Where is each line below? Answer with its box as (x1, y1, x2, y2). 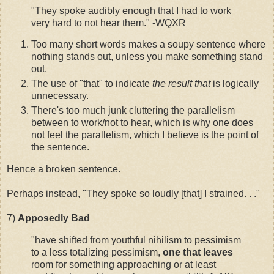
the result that (152, 78, 210, 89)
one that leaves (163, 246, 233, 257)
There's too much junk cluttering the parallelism (31, 105, 235, 116)
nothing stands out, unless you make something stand (31, 51, 263, 62)
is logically (210, 78, 259, 89)
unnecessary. (31, 91, 89, 102)
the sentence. (31, 142, 89, 153)
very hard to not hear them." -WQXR (31, 17, 186, 28)
